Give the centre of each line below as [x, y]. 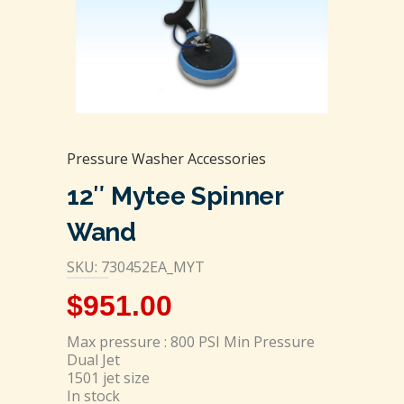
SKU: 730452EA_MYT [136, 266]
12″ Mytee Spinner [175, 196]
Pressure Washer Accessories [166, 158]
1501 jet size [108, 377]
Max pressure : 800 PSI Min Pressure [191, 341]
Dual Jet [93, 359]
